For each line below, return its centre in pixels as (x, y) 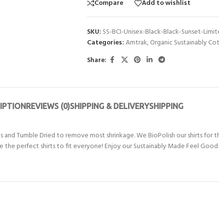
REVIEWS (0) (48, 106)
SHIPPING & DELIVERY (109, 106)
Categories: (105, 43)
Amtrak (136, 43)
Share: (97, 60)
